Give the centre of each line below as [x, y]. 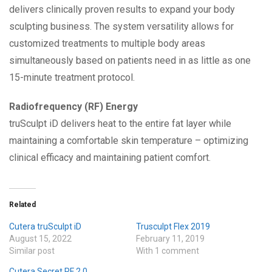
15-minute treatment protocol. [72, 78]
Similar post [32, 251]
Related [22, 205]
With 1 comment [168, 251]
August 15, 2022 [40, 239]
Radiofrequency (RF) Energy [73, 107]
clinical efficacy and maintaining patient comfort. [110, 158]
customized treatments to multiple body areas [107, 44]
